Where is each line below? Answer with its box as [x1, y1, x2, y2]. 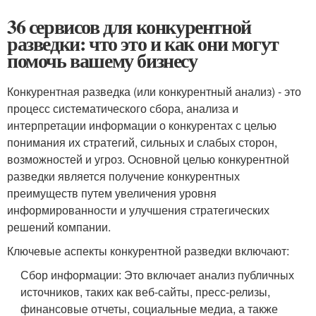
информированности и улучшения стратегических [7, 202, 269, 218]
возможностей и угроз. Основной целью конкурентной [7, 151, 289, 167]
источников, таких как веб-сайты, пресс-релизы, [20, 284, 271, 300]
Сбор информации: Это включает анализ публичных [20, 267, 295, 283]
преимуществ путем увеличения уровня [7, 185, 217, 201]
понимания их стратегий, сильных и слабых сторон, [7, 134, 277, 150]
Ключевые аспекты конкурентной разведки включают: [7, 243, 289, 259]
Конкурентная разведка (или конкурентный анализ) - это [7, 83, 301, 99]
